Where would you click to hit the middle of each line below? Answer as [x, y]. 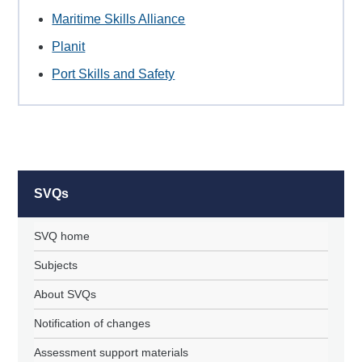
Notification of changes [93, 324]
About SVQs [65, 295]
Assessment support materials [112, 353]
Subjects [56, 265]
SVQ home [62, 236]
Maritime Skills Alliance [119, 19]
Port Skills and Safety [114, 74]
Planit [69, 47]
